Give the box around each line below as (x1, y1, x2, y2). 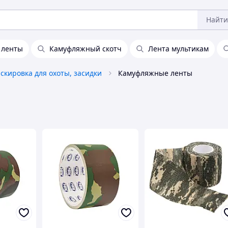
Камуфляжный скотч (49, 44, 122, 53)
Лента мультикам (148, 44, 209, 53)
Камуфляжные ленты (118, 68, 192, 78)
